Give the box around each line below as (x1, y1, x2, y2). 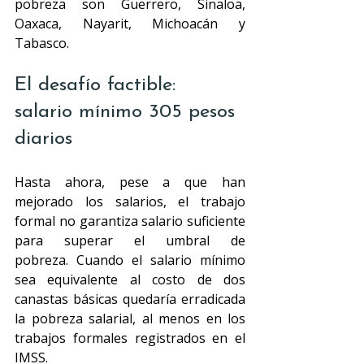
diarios (15, 129, 72, 149)
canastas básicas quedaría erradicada (15, 290, 245, 308)
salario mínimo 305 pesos (15, 102, 241, 122)
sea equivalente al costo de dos (15, 271, 245, 288)
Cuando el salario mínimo (76, 251, 245, 269)
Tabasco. (15, 34, 69, 52)
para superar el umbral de (15, 232, 245, 249)
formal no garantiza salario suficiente (15, 212, 245, 230)
